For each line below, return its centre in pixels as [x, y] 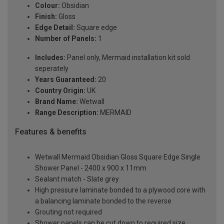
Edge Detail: [55, 28]
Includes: [50, 58]
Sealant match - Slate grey [77, 179]
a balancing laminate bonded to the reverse [103, 201]
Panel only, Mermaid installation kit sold [128, 58]
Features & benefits [51, 132]
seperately [52, 69]
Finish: [46, 17]
